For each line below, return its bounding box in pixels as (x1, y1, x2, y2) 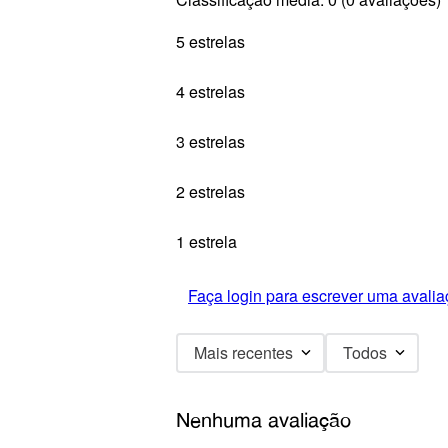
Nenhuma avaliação (176, 408, 351, 433)
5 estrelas (176, 30, 245, 54)
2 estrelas (176, 180, 245, 204)
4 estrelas (176, 80, 245, 104)
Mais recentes (194, 341, 293, 365)
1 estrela (176, 230, 237, 254)
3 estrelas (176, 130, 245, 154)
